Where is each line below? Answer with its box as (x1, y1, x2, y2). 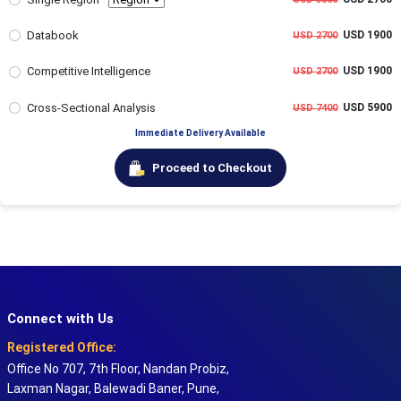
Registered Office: (6, 340, 116, 355)
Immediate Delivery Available (135, 127, 266, 138)
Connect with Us (6, 311, 114, 328)
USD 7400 (293, 101, 337, 114)
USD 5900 (337, 100, 392, 114)
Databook (26, 29, 79, 43)
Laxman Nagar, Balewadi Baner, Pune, (6, 381, 219, 397)
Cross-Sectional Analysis (26, 100, 156, 115)
